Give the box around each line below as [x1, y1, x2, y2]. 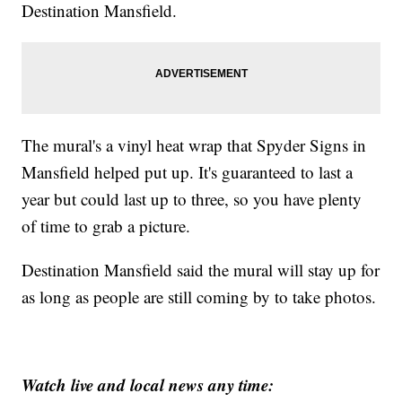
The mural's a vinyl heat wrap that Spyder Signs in [22, 134, 367, 157]
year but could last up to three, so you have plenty [22, 188, 363, 211]
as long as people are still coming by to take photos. [22, 285, 377, 309]
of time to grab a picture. [22, 214, 191, 238]
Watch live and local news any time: [22, 372, 275, 398]
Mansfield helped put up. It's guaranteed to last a [22, 161, 354, 184]
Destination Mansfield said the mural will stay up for [22, 258, 380, 282]
